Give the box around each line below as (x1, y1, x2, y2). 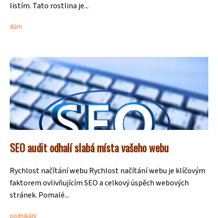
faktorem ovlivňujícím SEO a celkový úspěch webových (10, 178, 189, 188)
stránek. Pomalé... (10, 190, 69, 200)
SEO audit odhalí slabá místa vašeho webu (10, 140, 169, 155)
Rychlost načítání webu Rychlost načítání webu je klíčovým (10, 165, 205, 176)
